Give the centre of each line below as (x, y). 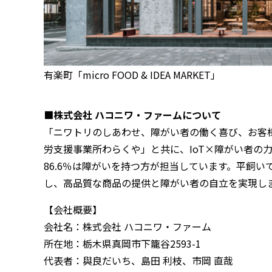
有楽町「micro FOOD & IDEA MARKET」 (132, 75)
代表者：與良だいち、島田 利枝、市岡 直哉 (138, 260)
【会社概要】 (73, 209)
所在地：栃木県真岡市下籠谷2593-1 (122, 243)
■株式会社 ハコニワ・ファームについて (132, 115)
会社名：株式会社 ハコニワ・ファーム (127, 226)
